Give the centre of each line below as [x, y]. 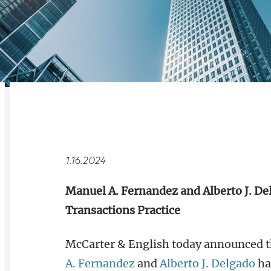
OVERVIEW [113, 115]
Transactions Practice [122, 210]
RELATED [45, 115]
